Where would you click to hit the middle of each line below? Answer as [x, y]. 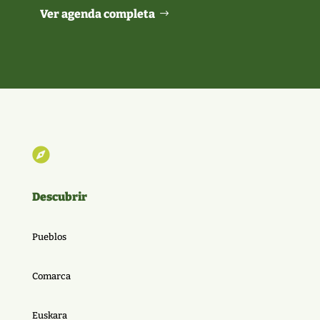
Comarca [51, 276]
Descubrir [59, 196]
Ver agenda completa [97, 14]
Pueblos [49, 236]
